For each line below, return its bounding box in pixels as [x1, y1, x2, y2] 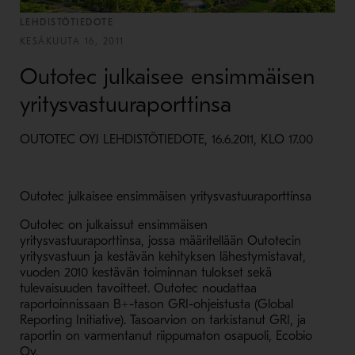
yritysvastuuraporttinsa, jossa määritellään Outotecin [19, 234, 301, 248]
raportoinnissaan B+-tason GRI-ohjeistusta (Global [19, 297, 293, 311]
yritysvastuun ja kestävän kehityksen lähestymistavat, [19, 250, 306, 264]
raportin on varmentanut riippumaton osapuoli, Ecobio [19, 329, 312, 343]
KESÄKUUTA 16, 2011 [19, 36, 124, 47]
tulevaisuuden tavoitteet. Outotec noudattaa [19, 281, 257, 296]
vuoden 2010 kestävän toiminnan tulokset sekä [19, 265, 272, 280]
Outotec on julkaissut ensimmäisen [19, 218, 208, 232]
